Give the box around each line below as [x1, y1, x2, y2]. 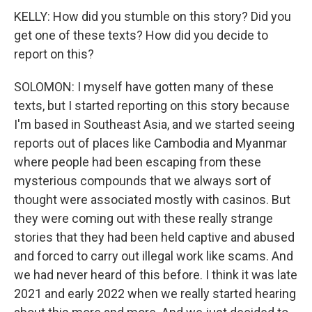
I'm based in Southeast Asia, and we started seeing [14, 117, 295, 132]
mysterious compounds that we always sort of [14, 173, 272, 188]
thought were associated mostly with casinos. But [14, 192, 290, 207]
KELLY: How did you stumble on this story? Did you [14, 9, 291, 24]
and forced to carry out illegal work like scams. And [14, 249, 293, 263]
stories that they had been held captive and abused [14, 230, 295, 244]
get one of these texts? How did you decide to [14, 28, 268, 42]
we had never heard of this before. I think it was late [14, 267, 297, 282]
